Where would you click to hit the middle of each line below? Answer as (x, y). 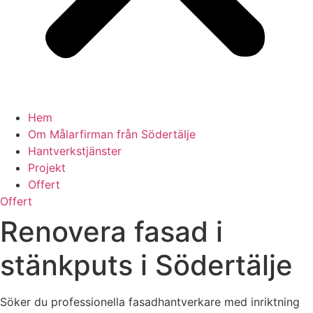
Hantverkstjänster (75, 151)
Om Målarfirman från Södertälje (112, 134)
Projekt (47, 168)
